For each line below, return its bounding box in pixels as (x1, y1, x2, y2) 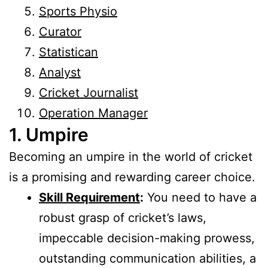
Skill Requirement (39, 190, 140, 205)
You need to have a (144, 190, 257, 205)
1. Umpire (9, 124, 89, 146)
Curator (39, 25, 81, 39)
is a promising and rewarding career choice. (9, 170, 255, 185)
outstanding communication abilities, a (39, 251, 256, 266)
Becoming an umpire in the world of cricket (9, 150, 252, 165)
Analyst (39, 65, 81, 80)
